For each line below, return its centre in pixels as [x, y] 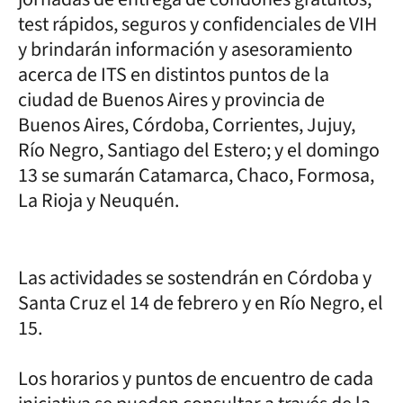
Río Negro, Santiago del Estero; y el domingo [199, 150]
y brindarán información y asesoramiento [185, 49]
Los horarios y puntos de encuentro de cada [196, 378]
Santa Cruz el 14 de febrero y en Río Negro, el [201, 303]
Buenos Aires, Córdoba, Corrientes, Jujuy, [187, 125]
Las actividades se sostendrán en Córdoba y [195, 278]
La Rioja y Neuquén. [99, 200]
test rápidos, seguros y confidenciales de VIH [197, 24]
